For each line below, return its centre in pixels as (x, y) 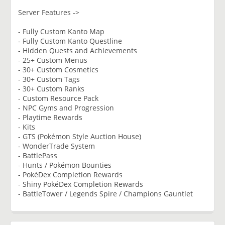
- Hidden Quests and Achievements (78, 50)
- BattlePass (38, 155)
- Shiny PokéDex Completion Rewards (81, 184)
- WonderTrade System (57, 146)
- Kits (27, 127)
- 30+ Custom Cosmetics (58, 69)
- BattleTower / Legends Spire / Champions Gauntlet (105, 193)
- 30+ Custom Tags (49, 79)
